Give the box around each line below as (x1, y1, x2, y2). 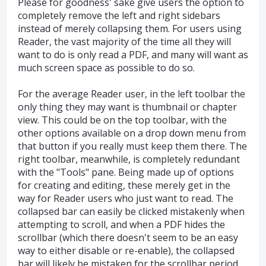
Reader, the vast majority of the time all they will (18, 35, 231, 48)
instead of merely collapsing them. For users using (18, 22, 242, 35)
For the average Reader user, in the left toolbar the (18, 87, 245, 101)
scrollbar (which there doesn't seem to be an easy (18, 231, 238, 245)
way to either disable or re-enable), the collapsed (18, 244, 235, 258)
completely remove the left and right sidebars (18, 9, 220, 22)
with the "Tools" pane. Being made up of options (18, 166, 234, 179)
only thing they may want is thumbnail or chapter (18, 100, 237, 114)
